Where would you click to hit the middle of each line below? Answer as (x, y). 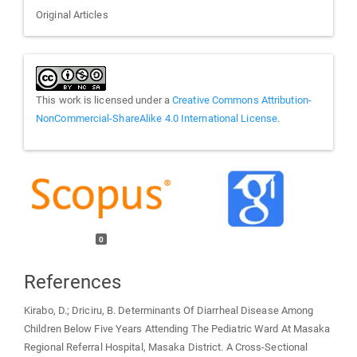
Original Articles (72, 15)
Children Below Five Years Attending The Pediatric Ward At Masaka (177, 329)
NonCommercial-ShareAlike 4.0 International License (157, 119)
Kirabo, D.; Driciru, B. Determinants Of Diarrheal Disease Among (169, 311)
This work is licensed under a (104, 100)
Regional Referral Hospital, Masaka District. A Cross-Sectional (166, 347)
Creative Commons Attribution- (242, 100)
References (73, 282)
